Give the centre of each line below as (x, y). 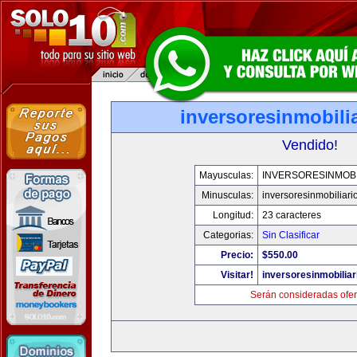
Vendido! (310, 145)
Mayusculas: (226, 175)
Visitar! (237, 275)
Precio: (237, 255)
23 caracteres (292, 215)
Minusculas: (228, 195)
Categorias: (228, 235)
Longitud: (233, 215)
